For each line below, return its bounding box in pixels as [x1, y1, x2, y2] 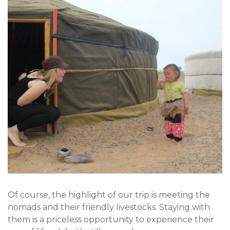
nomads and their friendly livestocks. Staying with [8, 202, 210, 212]
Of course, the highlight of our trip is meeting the [8, 189, 210, 200]
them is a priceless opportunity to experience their [8, 214, 214, 224]
